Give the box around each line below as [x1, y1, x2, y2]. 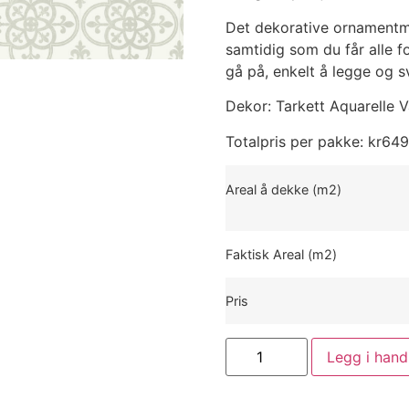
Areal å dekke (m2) [225, 182, 341, 198]
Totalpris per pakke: [225, 131, 368, 151]
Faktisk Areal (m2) [225, 246, 337, 262]
